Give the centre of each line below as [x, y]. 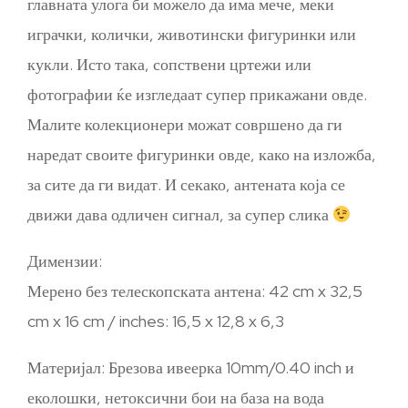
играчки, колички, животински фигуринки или [192, 35]
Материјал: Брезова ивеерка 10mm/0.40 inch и [191, 368]
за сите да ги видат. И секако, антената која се [186, 185]
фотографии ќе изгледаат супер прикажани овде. [197, 95]
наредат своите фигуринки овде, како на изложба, [202, 155]
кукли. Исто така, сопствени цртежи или [169, 65]
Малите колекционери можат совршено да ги [185, 125]
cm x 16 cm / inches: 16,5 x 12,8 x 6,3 [156, 321]
